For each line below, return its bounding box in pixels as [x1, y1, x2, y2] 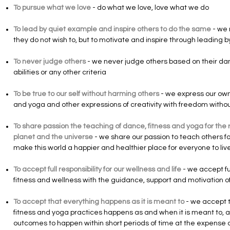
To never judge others [13, 58, 86, 65]
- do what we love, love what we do [91, 4, 209, 11]
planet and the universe [13, 133, 93, 141]
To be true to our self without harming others [13, 90, 159, 98]
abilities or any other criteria [13, 69, 106, 76]
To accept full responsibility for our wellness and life [13, 166, 181, 173]
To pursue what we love [13, 4, 91, 11]
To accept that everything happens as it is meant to [13, 198, 184, 205]
